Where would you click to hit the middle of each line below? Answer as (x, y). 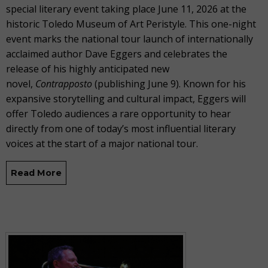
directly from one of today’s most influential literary (121, 128)
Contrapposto (65, 83)
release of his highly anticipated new (88, 68)
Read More (36, 173)
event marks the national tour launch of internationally (130, 39)
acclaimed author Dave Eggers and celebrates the (117, 54)
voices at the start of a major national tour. (102, 143)
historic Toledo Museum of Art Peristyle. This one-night (131, 24)
